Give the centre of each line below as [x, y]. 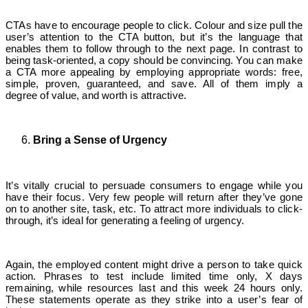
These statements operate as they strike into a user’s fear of [154, 299]
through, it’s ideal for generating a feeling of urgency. [125, 220]
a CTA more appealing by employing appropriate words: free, [154, 71]
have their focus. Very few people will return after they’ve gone [154, 197]
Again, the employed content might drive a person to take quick [154, 264]
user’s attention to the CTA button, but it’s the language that [154, 36]
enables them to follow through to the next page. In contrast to [154, 48]
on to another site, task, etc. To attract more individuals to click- [154, 208]
